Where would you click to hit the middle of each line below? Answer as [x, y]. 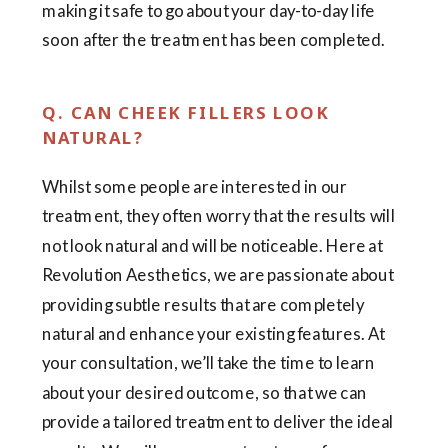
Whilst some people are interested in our [195, 187]
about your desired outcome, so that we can [204, 393]
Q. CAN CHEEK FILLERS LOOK [185, 112]
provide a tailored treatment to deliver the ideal [218, 422]
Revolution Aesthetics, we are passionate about [218, 275]
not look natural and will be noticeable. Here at [212, 246]
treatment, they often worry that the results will [218, 216]
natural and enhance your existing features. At [213, 334]
